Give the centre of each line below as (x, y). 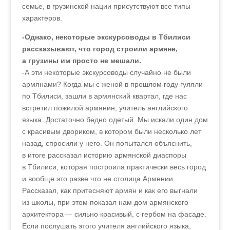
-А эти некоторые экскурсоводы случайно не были (106, 72)
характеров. (42, 18)
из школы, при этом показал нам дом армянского (105, 202)
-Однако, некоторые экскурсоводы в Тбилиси (106, 37)
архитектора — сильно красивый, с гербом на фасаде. (114, 214)
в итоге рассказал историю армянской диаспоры (104, 155)
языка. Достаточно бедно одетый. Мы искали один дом (115, 120)
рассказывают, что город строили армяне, (100, 49)
